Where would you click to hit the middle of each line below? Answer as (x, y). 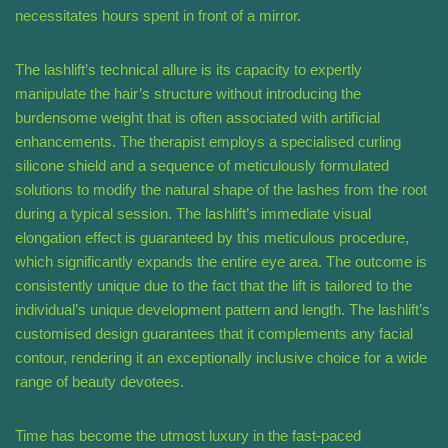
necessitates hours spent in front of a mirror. (158, 16)
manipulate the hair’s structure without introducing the (188, 94)
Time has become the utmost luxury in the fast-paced (188, 436)
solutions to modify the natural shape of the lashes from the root (221, 190)
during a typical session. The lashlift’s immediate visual (193, 214)
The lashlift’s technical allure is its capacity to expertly (188, 70)
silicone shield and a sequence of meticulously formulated (202, 166)
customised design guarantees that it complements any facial (214, 334)
